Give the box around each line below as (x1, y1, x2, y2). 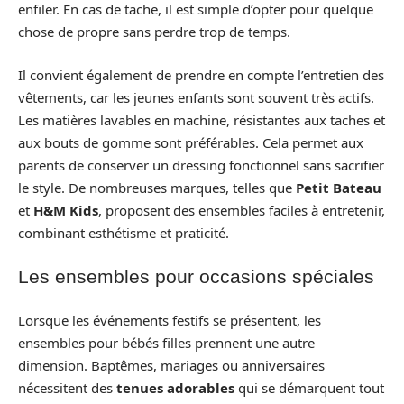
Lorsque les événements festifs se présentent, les (18, 310, 321, 329)
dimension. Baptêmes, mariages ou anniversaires (18, 355, 325, 374)
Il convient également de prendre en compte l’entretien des (18, 65, 384, 84)
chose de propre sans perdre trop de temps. (18, 23, 290, 41)
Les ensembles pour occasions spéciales (18, 266, 374, 287)
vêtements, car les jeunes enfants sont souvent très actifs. (18, 87, 374, 106)
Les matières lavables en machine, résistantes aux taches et (18, 110, 385, 129)
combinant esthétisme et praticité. (18, 223, 229, 242)
